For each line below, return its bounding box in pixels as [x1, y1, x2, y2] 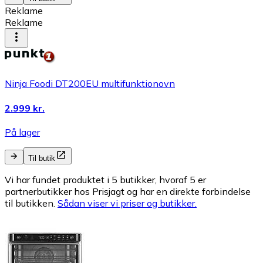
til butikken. [5, 197, 58, 209]
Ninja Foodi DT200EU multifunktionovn [5, 77, 175, 90]
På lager [5, 126, 40, 138]
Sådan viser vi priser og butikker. [58, 197, 197, 209]
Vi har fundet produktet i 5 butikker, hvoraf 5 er [5, 174, 206, 186]
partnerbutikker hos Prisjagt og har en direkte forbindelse [5, 186, 251, 197]
